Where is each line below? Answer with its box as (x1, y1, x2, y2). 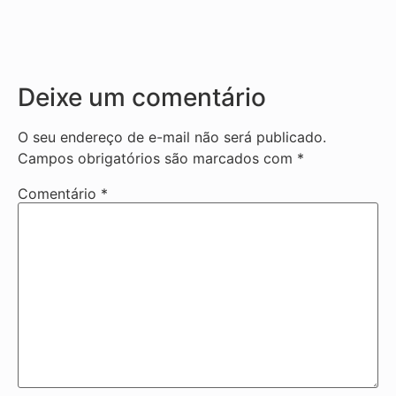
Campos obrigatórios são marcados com (18, 148, 297, 167)
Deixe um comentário (18, 81, 266, 112)
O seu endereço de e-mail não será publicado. (18, 127, 326, 146)
